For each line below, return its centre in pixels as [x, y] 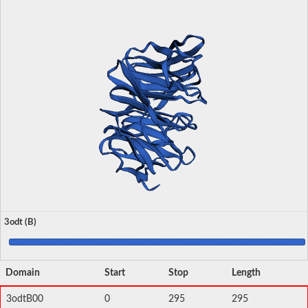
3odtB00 [25, 299]
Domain [23, 273]
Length [246, 273]
